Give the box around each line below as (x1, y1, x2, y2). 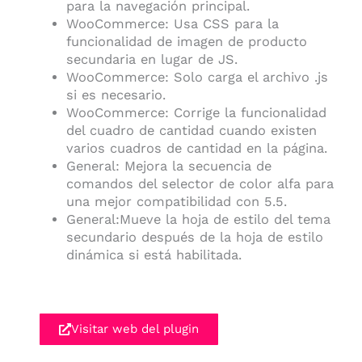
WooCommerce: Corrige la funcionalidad (65, 104, 326, 120)
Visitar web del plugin (71, 322, 200, 337)
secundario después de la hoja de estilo (65, 229, 323, 245)
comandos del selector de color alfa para (65, 175, 334, 192)
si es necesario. (65, 86, 166, 103)
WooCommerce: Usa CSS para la (65, 15, 279, 32)
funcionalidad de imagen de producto (65, 33, 307, 49)
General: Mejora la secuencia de (65, 158, 271, 174)
